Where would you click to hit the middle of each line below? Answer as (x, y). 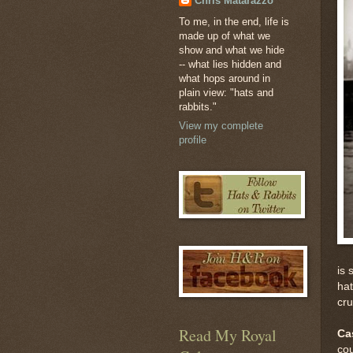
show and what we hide (232, 50)
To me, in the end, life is (234, 21)
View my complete (221, 126)
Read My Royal (228, 336)
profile (193, 140)
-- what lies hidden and (230, 64)
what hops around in (225, 78)
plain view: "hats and (226, 92)
